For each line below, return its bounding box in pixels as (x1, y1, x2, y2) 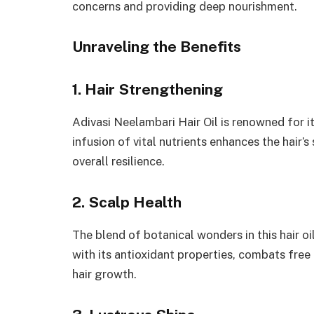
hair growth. (72, 266, 137, 281)
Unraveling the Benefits (72, 38, 241, 56)
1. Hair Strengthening (72, 81, 223, 99)
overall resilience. (72, 154, 165, 169)
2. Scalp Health (72, 193, 182, 211)
